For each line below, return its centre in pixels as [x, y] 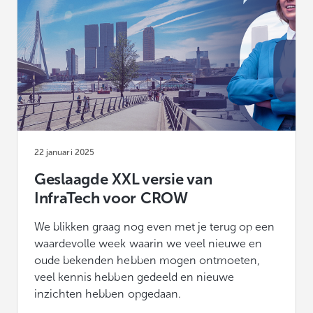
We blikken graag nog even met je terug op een [155, 226]
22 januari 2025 [64, 152]
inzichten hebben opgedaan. [108, 293]
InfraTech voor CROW [111, 198]
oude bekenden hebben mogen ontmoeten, [147, 260]
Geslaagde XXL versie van [123, 179]
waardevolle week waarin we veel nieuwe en [148, 243]
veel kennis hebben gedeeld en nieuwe [134, 277]
